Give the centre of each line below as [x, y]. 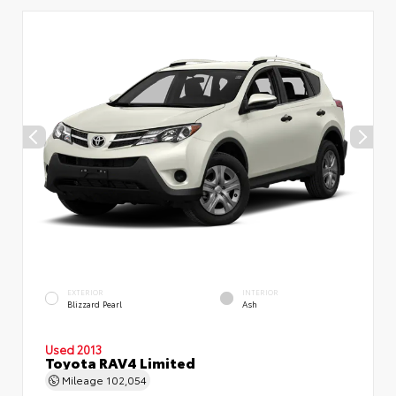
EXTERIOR [85, 293]
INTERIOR [260, 293]
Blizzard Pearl [95, 303]
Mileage [83, 380]
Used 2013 [73, 349]
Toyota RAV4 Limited [120, 362]
